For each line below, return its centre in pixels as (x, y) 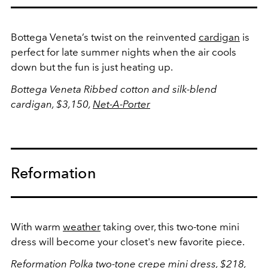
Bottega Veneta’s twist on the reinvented (105, 37)
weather (82, 226)
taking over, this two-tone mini (170, 226)
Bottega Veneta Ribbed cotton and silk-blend (114, 89)
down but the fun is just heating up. (92, 67)
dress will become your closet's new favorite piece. (128, 241)
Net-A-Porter (121, 104)
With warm (37, 226)
